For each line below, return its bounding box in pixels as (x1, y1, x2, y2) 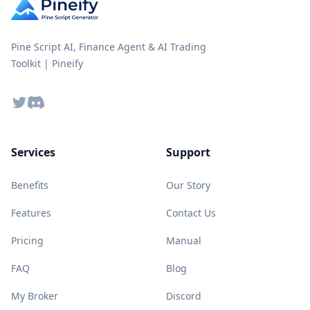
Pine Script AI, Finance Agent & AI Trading (11, 40, 206, 53)
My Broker (11, 289, 58, 302)
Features (11, 206, 51, 219)
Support (166, 145, 210, 160)
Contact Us (166, 206, 216, 219)
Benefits (11, 179, 48, 192)
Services (11, 145, 55, 160)
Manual (166, 234, 201, 247)
